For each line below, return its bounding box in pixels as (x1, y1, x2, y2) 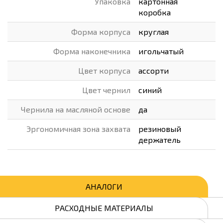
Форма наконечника (53, 46, 130, 56)
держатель (138, 135, 181, 144)
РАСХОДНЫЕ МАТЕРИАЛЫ (54, 203, 153, 213)
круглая (138, 27, 169, 36)
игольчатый (138, 46, 184, 56)
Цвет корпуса (78, 66, 130, 75)
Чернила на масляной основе (21, 105, 130, 114)
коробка (138, 7, 171, 17)
